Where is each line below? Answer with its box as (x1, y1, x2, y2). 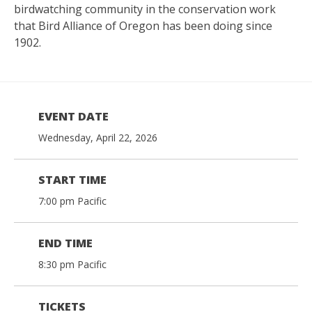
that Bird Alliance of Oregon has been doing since (14, 17, 272, 33)
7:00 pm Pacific (38, 194, 107, 208)
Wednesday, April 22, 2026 (38, 130, 157, 144)
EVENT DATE (38, 108, 109, 124)
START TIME (38, 171, 107, 187)
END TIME (38, 235, 93, 251)
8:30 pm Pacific (38, 257, 107, 271)
